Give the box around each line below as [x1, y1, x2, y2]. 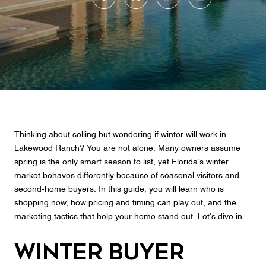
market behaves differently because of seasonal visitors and [14, 172, 239, 180]
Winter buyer [14, 239, 185, 265]
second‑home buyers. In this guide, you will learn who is [14, 185, 224, 194]
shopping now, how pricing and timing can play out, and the [14, 199, 236, 207]
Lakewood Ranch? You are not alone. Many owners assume [14, 144, 240, 153]
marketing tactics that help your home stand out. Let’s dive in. [14, 213, 245, 221]
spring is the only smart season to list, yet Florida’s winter [14, 158, 229, 166]
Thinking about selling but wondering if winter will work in [14, 131, 226, 139]
